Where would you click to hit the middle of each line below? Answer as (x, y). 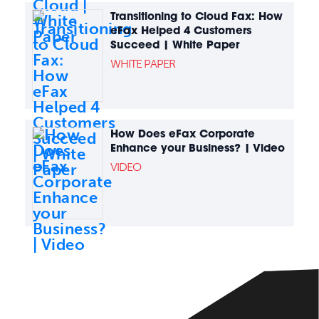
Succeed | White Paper (175, 45)
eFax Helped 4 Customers (181, 31)
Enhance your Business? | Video (198, 148)
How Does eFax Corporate (183, 134)
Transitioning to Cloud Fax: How (197, 16)
